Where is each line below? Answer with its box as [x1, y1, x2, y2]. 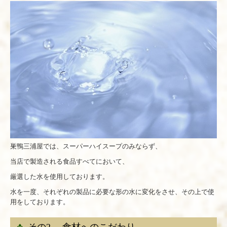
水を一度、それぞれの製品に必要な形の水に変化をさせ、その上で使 [10, 188, 214, 196]
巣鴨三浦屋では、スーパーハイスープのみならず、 [10, 142, 162, 150]
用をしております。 [10, 198, 76, 206]
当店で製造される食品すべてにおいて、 [10, 158, 129, 166]
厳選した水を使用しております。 [10, 173, 109, 181]
